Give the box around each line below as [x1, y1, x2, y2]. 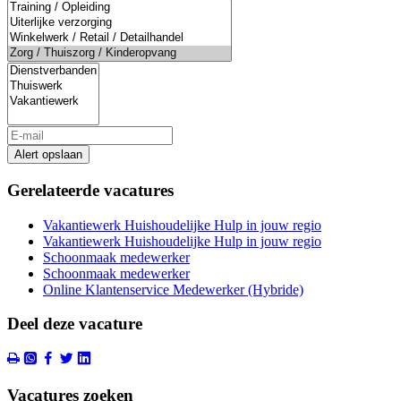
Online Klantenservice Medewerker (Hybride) [43, 281, 303, 297]
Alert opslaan [14, 148, 82, 162]
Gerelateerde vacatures [7, 180, 174, 200]
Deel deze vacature [7, 314, 142, 334]
